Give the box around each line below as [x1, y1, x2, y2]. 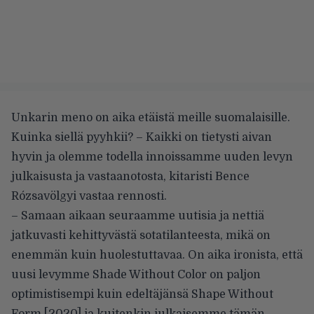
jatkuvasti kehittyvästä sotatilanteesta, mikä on [11, 228, 271, 242]
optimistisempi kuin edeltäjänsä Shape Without [11, 287, 273, 301]
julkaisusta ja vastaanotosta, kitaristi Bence [11, 170, 250, 183]
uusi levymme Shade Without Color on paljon [11, 268, 261, 281]
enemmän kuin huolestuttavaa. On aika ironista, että [11, 248, 303, 261]
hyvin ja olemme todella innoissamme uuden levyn [11, 150, 293, 163]
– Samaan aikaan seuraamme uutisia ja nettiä [11, 209, 264, 222]
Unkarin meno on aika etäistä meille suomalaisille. [11, 111, 290, 124]
